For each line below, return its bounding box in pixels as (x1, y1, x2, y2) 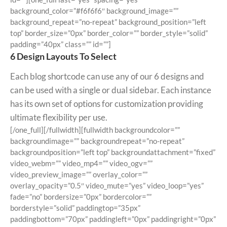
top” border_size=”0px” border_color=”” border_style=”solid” (10, 28, 208, 38)
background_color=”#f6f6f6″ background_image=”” (10, 6, 178, 16)
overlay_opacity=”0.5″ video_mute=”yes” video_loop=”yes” (10, 181, 204, 191)
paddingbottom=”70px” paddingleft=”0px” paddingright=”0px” (10, 214, 216, 224)
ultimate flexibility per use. (10, 112, 107, 123)
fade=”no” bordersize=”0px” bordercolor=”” (10, 192, 152, 202)
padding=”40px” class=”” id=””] (10, 40, 111, 49)
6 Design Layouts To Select (10, 51, 117, 62)
